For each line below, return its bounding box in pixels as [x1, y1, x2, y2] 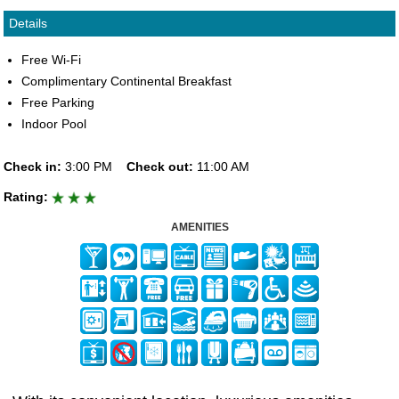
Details [9, 16, 47, 30]
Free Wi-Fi [21, 53, 81, 67]
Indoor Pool [21, 117, 86, 131]
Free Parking [21, 95, 94, 110]
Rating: [4, 190, 48, 204]
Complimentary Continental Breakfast [21, 74, 232, 88]
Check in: [4, 159, 61, 174]
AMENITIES [170, 221, 229, 233]
